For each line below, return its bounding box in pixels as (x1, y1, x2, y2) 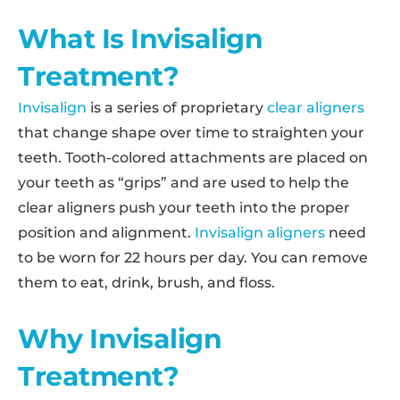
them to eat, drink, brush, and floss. (18, 274, 275, 291)
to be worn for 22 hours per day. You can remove (18, 249, 368, 266)
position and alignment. (18, 224, 195, 241)
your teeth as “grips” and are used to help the (18, 174, 349, 191)
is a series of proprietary (87, 99, 267, 116)
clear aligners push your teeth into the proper (18, 199, 350, 216)
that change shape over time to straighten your (18, 124, 364, 141)
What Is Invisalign (18, 22, 262, 55)
